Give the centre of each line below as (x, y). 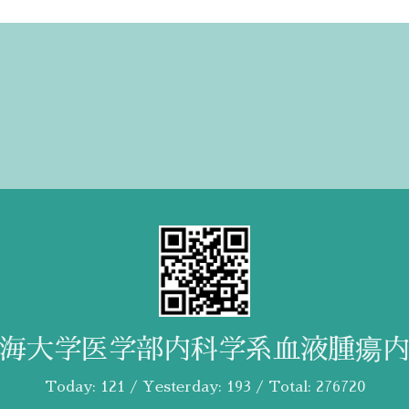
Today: (72, 387)
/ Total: (283, 387)
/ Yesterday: (175, 387)
